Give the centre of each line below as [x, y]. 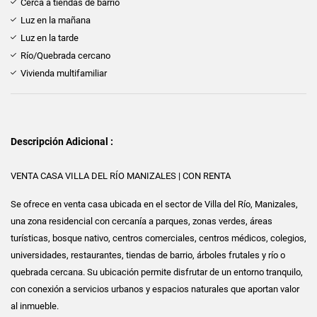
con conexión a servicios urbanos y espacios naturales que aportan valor [155, 289]
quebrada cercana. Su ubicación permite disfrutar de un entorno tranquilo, [157, 272]
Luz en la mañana [56, 20]
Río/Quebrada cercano [65, 55]
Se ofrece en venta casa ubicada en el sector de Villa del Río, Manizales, [154, 204]
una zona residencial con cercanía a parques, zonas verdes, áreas [142, 221]
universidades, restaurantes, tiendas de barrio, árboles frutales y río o [148, 255]
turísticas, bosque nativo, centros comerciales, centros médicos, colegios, [158, 238]
